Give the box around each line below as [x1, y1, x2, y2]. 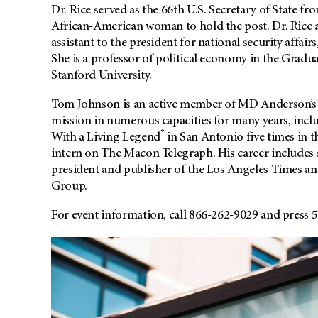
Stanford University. [51, 70, 152, 83]
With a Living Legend [51, 131, 160, 145]
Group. [51, 180, 87, 194]
